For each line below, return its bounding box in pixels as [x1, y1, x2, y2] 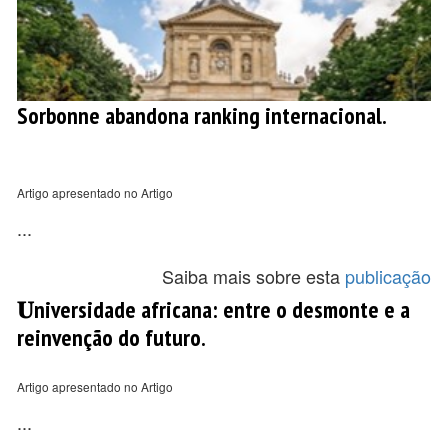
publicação [345, 263, 431, 289]
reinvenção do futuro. [17, 322, 206, 352]
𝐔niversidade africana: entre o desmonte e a [17, 294, 410, 324]
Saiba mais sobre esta [162, 263, 345, 289]
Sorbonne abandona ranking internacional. [17, 100, 387, 130]
